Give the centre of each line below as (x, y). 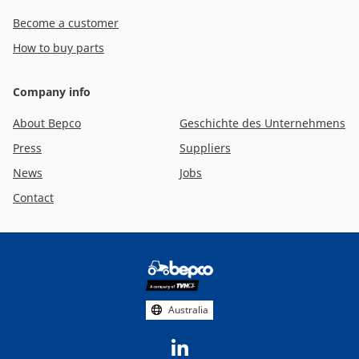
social (28, 279)
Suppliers (205, 148)
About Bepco (47, 123)
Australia (188, 310)
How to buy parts (58, 48)
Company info (52, 92)
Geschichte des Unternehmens (262, 123)
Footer (31, 261)
